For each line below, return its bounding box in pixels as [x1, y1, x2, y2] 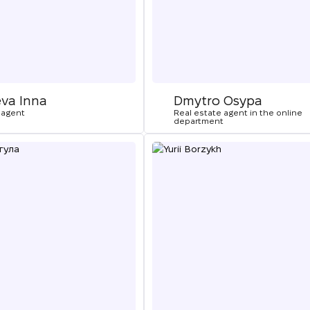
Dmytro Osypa [173, 93, 262, 108]
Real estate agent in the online [173, 108, 302, 117]
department [173, 116, 224, 125]
